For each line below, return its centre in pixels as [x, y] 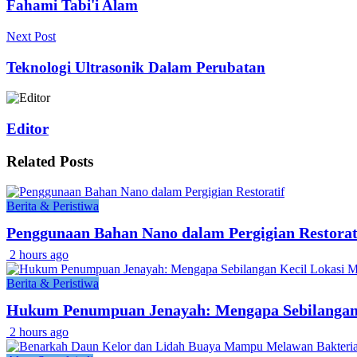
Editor [27, 128]
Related [31, 161]
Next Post [31, 36]
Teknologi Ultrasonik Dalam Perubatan [136, 67]
